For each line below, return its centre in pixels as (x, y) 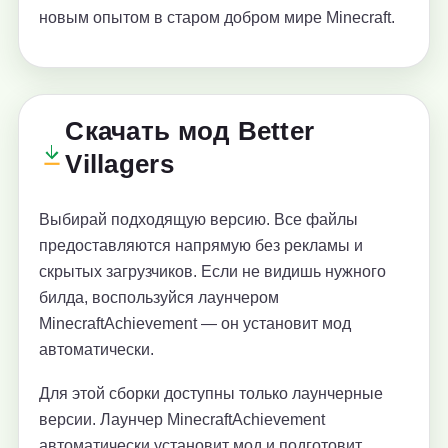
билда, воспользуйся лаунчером (159, 298)
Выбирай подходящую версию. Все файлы (198, 220)
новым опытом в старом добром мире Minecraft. (217, 18)
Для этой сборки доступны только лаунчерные (211, 394)
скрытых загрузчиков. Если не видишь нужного (212, 272)
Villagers (119, 164)
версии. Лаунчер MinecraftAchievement (182, 420)
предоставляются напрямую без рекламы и (201, 246)
